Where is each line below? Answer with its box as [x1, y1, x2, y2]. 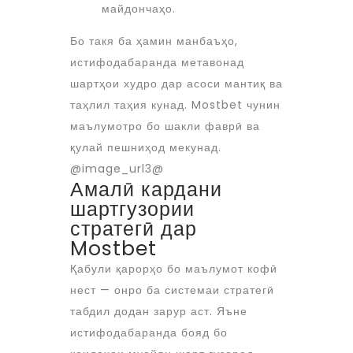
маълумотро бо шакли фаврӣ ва [70, 118, 260, 134]
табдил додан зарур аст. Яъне [70, 303, 247, 319]
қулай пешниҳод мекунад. [70, 139, 221, 155]
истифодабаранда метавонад [70, 54, 244, 70]
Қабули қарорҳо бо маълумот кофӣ [70, 261, 277, 277]
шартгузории [70, 195, 195, 223]
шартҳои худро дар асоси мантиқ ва [70, 76, 283, 91]
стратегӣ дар [70, 215, 197, 243]
